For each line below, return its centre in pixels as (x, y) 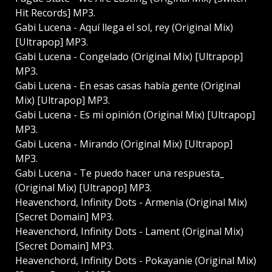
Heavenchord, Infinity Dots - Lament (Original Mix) (129, 232)
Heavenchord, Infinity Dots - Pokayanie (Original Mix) (136, 261)
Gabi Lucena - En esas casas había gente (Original (128, 86)
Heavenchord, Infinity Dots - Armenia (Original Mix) (131, 202)
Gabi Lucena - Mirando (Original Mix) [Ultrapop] (124, 144)
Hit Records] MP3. (55, 13)
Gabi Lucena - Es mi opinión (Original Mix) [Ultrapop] (135, 115)
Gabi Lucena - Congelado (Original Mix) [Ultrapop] (129, 57)
